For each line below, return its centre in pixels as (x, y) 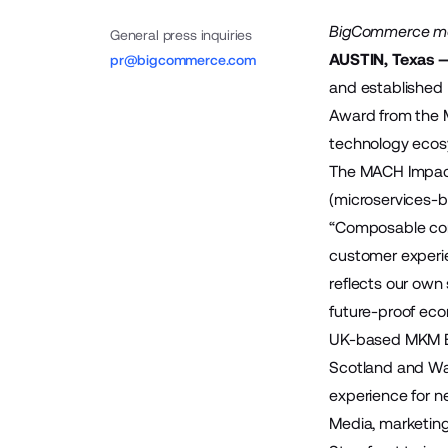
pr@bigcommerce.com (182, 60)
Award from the (386, 115)
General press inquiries (181, 35)
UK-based (367, 339)
